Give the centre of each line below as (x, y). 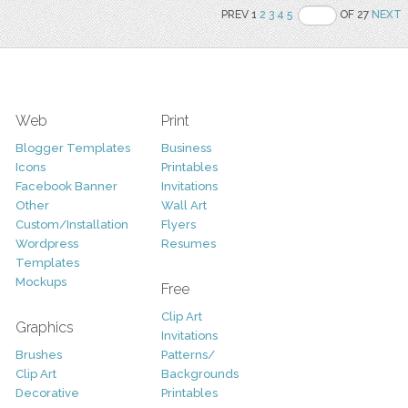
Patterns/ (188, 355)
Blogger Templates (72, 148)
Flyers (178, 224)
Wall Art (184, 205)
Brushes (38, 355)
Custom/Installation (71, 224)
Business (186, 148)
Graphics (44, 327)
